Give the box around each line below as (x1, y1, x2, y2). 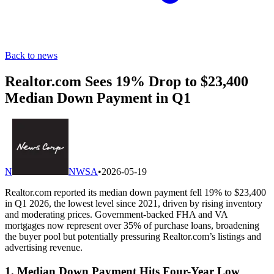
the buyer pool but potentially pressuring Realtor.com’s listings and (5, 231, 261, 242)
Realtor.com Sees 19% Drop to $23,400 (5, 73, 248, 89)
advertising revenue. (5, 242, 83, 253)
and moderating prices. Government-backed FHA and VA (5, 209, 228, 220)
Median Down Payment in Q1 (5, 89, 191, 106)
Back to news (5, 50, 57, 61)
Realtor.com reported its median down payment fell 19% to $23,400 (5, 187, 266, 198)
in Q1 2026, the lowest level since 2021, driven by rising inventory (5, 198, 262, 209)
